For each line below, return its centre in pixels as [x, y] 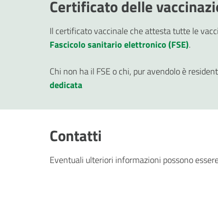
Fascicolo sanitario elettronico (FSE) [119, 44]
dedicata [66, 85]
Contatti [76, 135]
